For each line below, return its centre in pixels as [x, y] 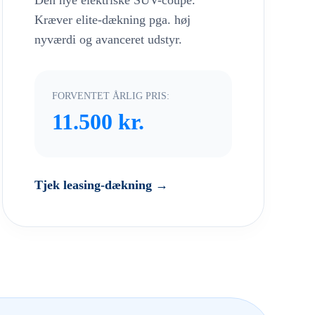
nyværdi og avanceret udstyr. [108, 40]
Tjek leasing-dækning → [101, 185]
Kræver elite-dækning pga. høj [112, 20]
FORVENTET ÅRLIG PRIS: [110, 96]
